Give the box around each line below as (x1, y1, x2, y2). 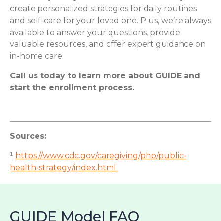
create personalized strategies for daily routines (10, 3, 197, 13)
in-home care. (10, 51, 64, 61)
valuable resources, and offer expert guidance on (10, 39, 206, 49)
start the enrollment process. (10, 82, 134, 92)
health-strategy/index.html (10, 162, 118, 172)
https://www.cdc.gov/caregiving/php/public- (15, 150, 186, 160)
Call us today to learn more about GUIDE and (10, 71, 200, 80)
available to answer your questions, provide (10, 27, 180, 37)
